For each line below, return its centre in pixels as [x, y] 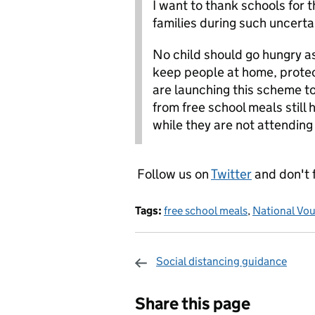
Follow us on [174, 174]
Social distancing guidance [221, 261]
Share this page [193, 303]
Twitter [231, 174]
